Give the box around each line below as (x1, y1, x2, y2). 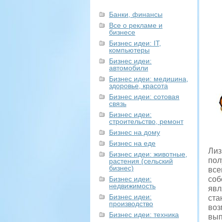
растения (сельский (109, 157, 173, 165)
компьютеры (109, 46, 150, 54)
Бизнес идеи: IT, (109, 39, 161, 47)
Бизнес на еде (109, 139, 156, 147)
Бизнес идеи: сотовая (109, 93, 179, 101)
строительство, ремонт (109, 117, 183, 125)
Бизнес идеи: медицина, (109, 75, 188, 83)
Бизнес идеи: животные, (109, 150, 187, 158)
